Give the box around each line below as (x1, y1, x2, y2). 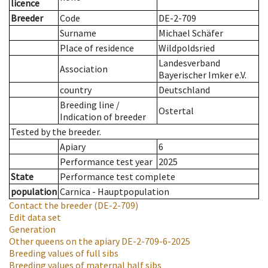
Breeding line (60, 99, 114, 111)
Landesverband (159, 57, 220, 69)
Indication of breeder (60, 111, 146, 123)
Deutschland (159, 84, 210, 96)
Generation (9, 223, 56, 236)
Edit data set (9, 211, 61, 224)
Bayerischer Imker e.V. (159, 69, 246, 81)
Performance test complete (60, 170, 175, 183)
